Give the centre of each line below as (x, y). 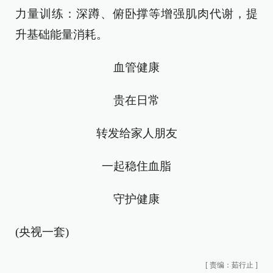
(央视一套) (42, 232)
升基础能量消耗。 (62, 34)
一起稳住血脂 (136, 166)
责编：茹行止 (232, 265)
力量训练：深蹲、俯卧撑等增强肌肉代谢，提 (136, 14)
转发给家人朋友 (136, 133)
